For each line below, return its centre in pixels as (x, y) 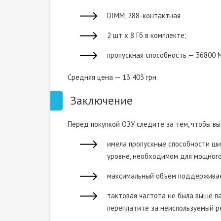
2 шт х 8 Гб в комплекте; (147, 35)
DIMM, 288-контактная (144, 16)
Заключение (101, 100)
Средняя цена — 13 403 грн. (113, 77)
